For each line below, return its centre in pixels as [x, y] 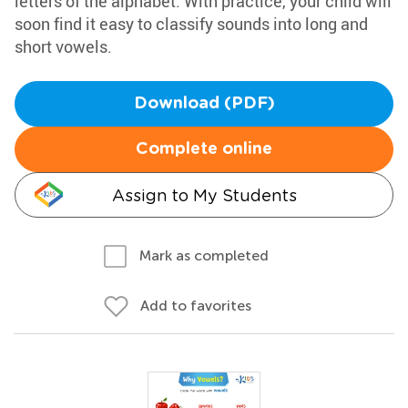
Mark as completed [204, 255]
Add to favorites [196, 306]
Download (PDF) [204, 104]
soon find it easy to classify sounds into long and [191, 24]
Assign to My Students [204, 195]
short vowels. [63, 46]
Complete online [204, 149]
